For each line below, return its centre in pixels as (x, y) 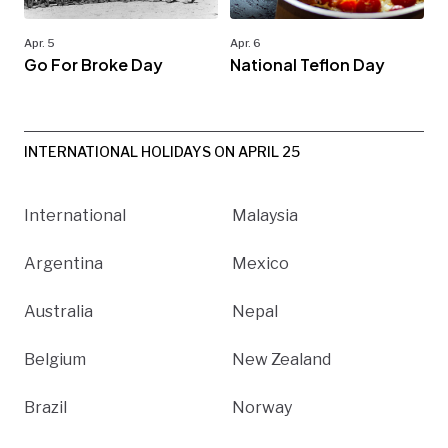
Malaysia (265, 215)
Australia (58, 311)
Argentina (63, 263)
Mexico (260, 263)
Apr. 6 (245, 42)
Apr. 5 (39, 42)
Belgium (55, 359)
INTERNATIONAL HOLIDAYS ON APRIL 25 (162, 151)
